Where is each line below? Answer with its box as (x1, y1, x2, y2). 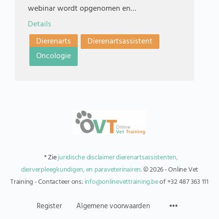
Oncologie (36, 50, 71, 63)
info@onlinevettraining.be (84, 176, 158, 188)
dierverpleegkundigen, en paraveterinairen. (21, 164, 142, 176)
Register (37, 200, 62, 213)
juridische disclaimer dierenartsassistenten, (58, 152, 178, 164)
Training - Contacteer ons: (10, 176, 85, 188)
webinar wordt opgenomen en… (28, 2, 137, 16)
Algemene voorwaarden (76, 200, 150, 213)
